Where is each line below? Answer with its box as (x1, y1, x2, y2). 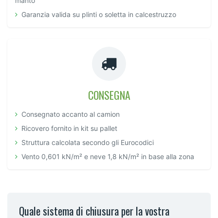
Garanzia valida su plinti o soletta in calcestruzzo (21, 10, 176, 18)
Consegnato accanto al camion (21, 109, 120, 118)
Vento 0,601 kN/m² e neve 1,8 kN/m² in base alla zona (21, 152, 194, 161)
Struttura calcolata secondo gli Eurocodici (21, 138, 154, 146)
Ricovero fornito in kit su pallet (21, 124, 117, 132)
